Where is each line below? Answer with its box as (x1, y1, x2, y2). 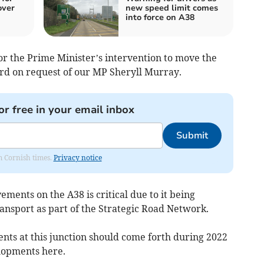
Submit (176, 128, 208, 142)
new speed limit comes (126, 2, 218, 14)
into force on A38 (126, 11, 194, 23)
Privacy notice (53, 153, 102, 162)
